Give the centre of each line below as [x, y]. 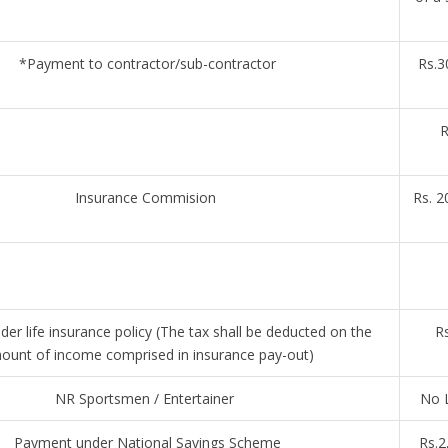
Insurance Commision [147, 197]
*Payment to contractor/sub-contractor [147, 63]
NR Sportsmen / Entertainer [142, 398]
